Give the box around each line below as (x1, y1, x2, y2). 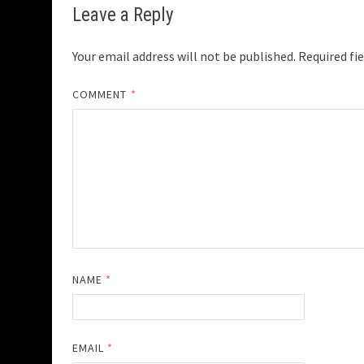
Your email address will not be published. (72, 48, 296, 65)
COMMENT (72, 87, 131, 102)
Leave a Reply (72, 4, 174, 27)
